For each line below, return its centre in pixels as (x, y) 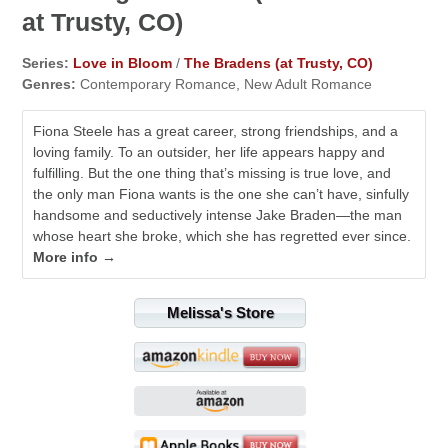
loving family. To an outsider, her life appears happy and (209, 151)
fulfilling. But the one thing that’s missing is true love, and (212, 172)
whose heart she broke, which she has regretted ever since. (222, 235)
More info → (75, 256)
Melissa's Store (220, 312)
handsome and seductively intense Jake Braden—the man (218, 214)
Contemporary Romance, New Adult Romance (224, 83)
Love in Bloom (123, 62)
